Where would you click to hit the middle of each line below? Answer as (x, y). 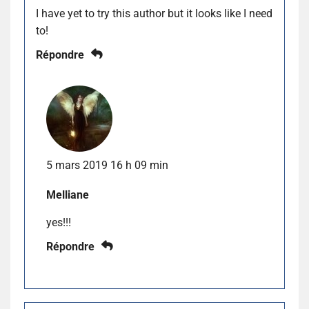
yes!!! (59, 222)
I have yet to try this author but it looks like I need (154, 13)
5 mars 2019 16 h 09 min (107, 165)
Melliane (68, 195)
